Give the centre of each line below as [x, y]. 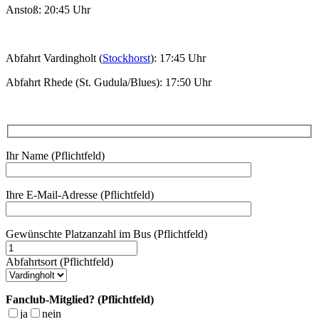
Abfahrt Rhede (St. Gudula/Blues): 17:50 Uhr [109, 82]
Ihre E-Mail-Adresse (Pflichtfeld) [80, 195]
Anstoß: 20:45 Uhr [48, 9]
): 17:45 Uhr [178, 58]
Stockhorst [126, 58]
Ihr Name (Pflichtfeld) [55, 156]
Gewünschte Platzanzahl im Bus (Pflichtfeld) [106, 234]
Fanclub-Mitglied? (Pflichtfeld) [80, 300]
